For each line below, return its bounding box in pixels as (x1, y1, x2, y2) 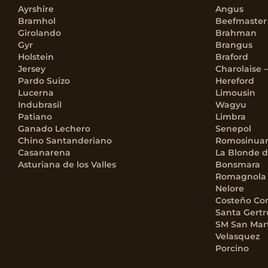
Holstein (18, 51, 54, 62)
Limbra (215, 111, 246, 122)
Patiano (18, 111, 52, 122)
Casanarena (18, 147, 71, 158)
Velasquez (215, 231, 260, 242)
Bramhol (18, 16, 56, 26)
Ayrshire (18, 4, 54, 14)
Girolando (18, 28, 61, 38)
